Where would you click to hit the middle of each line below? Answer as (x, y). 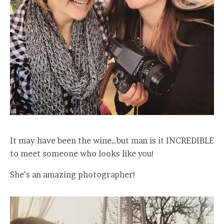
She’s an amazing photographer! (73, 174)
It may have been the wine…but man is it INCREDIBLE (112, 140)
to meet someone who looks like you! (82, 153)
